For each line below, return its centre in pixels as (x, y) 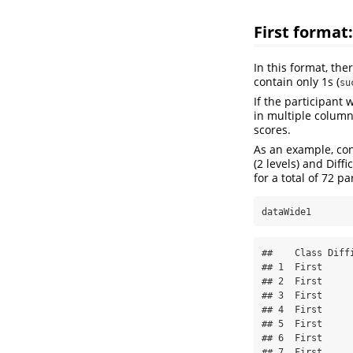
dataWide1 (286, 212)
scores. (272, 129)
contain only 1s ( (297, 81)
